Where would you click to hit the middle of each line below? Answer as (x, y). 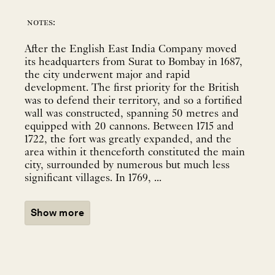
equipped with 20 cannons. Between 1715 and (129, 126)
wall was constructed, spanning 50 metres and (132, 114)
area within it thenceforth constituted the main (135, 152)
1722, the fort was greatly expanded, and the (128, 139)
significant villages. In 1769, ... (93, 178)
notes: (41, 22)
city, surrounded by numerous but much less (127, 165)
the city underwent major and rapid (107, 75)
